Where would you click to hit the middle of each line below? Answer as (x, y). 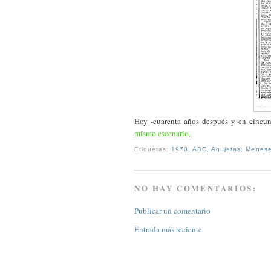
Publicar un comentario (172, 211)
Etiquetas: (153, 149)
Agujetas (226, 149)
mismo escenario (162, 133)
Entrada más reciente (168, 230)
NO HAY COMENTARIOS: (196, 188)
